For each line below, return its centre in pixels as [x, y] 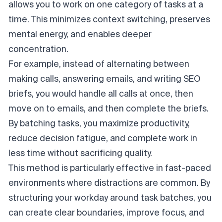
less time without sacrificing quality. [80, 154]
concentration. [38, 50]
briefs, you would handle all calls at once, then [101, 94]
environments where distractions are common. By [109, 183]
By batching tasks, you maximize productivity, [99, 124]
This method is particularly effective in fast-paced [110, 168]
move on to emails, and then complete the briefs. [109, 109]
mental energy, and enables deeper [80, 35]
